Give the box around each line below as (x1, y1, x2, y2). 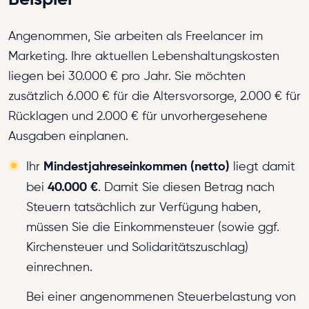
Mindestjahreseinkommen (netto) (43, 159, 230, 173)
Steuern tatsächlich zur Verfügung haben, (26, 200, 261, 214)
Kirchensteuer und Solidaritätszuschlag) (26, 240, 248, 254)
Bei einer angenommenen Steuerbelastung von (26, 290, 296, 303)
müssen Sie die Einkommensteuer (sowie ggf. (26, 220, 279, 234)
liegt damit (230, 159, 295, 173)
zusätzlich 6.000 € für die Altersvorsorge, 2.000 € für (8, 89, 301, 103)
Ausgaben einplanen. (8, 129, 128, 143)
